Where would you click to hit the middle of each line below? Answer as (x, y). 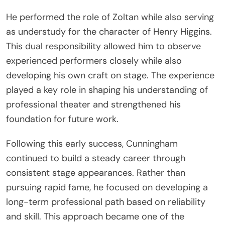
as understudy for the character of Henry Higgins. (109, 32)
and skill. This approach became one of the (95, 217)
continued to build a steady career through (96, 158)
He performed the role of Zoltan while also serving (110, 17)
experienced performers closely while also (94, 61)
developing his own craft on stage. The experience (110, 76)
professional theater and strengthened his (93, 105)
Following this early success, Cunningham (92, 144)
